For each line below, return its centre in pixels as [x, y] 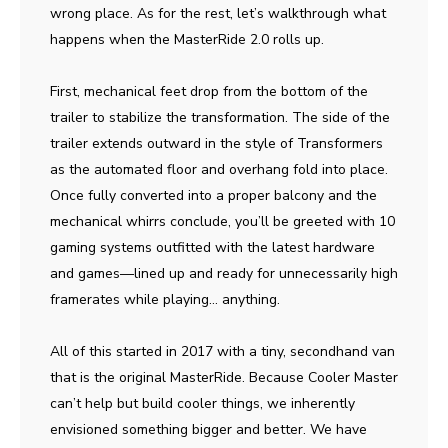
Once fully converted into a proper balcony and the [213, 195]
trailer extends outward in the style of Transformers [216, 143]
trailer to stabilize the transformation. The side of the [220, 117]
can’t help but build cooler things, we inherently [202, 403]
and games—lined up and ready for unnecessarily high [224, 273]
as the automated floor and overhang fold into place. [219, 169]
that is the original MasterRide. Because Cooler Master [224, 377]
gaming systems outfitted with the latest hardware [212, 247]
